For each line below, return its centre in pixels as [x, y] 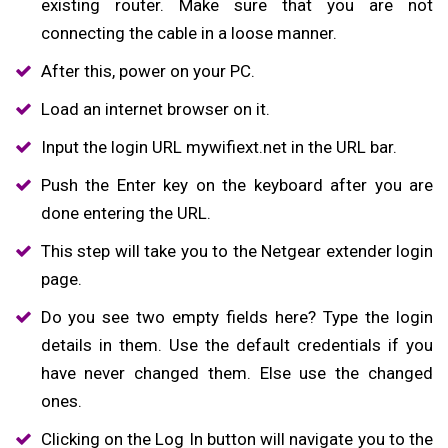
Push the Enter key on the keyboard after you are [236, 185]
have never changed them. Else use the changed [236, 373]
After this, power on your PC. [147, 71]
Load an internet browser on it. [155, 109]
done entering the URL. [125, 213]
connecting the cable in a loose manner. [188, 33]
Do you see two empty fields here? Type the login [236, 317]
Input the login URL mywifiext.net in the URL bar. [218, 147]
